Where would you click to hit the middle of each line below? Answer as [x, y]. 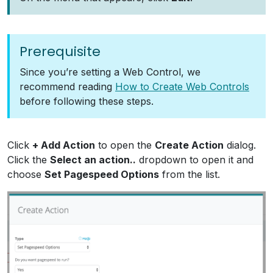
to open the [125, 145]
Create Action [189, 145]
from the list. [190, 174]
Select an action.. [93, 160]
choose [26, 174]
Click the [29, 160]
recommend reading [67, 87]
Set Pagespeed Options [102, 174]
